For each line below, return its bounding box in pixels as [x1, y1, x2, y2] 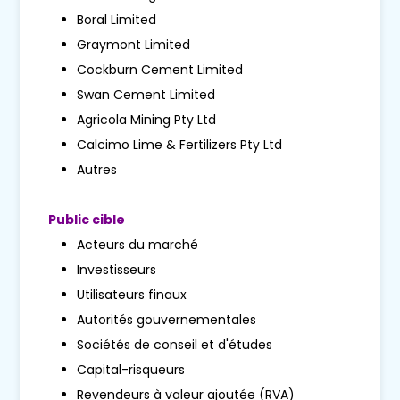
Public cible [48, 211, 126, 229]
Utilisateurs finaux [77, 286, 187, 304]
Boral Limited [77, 11, 157, 29]
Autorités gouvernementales [77, 311, 261, 329]
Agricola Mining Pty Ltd [77, 111, 217, 129]
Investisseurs [77, 261, 157, 279]
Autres [77, 161, 118, 179]
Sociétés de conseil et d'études [77, 336, 273, 354]
